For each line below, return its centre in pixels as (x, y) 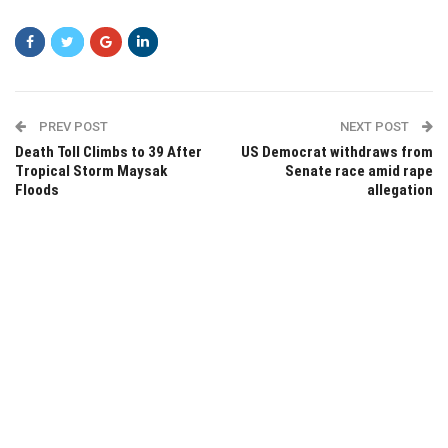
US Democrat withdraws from (337, 151)
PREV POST (72, 126)
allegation (400, 189)
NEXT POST (376, 126)
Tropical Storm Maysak (91, 170)
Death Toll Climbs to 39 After (108, 151)
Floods (37, 189)
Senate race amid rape (359, 170)
